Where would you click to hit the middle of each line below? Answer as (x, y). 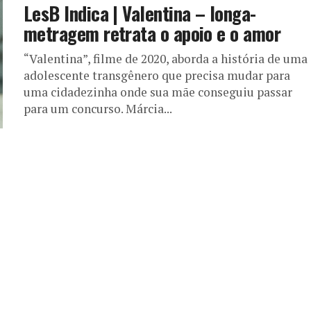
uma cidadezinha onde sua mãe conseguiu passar (158, 92)
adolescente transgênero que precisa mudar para (157, 75)
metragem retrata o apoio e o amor (152, 33)
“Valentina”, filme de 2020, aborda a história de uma (166, 59)
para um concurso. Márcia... (98, 109)
